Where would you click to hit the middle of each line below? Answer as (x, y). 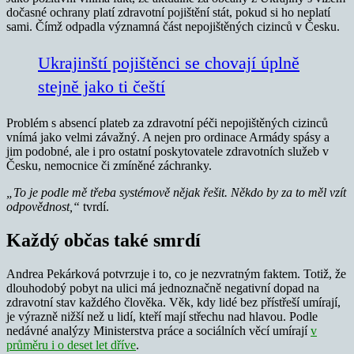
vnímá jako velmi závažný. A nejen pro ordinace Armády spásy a (168, 137)
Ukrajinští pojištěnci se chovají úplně (169, 63)
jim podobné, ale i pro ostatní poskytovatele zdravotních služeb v (168, 152)
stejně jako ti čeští (102, 87)
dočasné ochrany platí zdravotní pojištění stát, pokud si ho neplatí (168, 13)
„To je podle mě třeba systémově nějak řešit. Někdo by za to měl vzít (176, 193)
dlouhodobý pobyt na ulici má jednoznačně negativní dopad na (163, 288)
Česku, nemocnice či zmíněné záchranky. (109, 166)
